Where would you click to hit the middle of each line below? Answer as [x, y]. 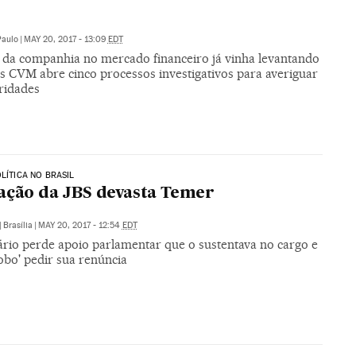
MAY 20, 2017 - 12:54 [80, 226]
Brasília [17, 226]
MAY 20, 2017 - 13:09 [66, 39]
